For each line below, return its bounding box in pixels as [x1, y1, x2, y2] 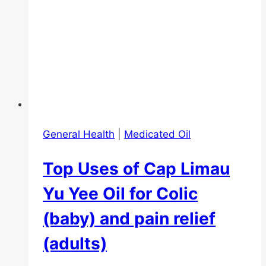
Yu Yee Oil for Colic [43, 183, 198, 204]
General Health [43, 128, 115, 140]
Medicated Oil [124, 128, 191, 140]
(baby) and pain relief [43, 208, 216, 229]
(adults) [43, 233, 107, 254]
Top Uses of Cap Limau [43, 158, 230, 179]
